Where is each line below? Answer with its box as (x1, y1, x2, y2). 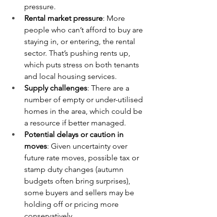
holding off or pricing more (24, 200, 121, 209)
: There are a (87, 83, 131, 93)
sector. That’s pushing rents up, (24, 48, 132, 58)
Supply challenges (24, 83, 87, 93)
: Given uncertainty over (47, 141, 129, 151)
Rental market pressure (24, 14, 103, 23)
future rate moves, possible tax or (24, 153, 141, 162)
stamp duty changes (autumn (24, 165, 125, 174)
